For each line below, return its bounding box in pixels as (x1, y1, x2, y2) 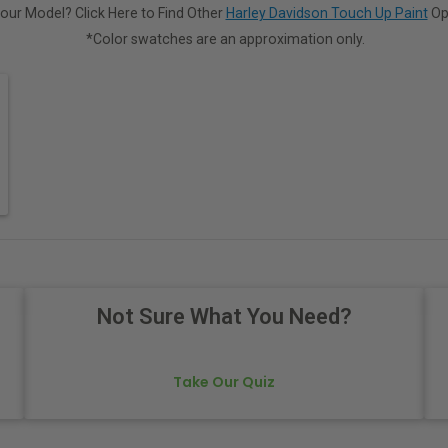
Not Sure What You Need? (96, 304, 352, 330)
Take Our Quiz (173, 372, 275, 393)
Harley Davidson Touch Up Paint (225, 4, 428, 21)
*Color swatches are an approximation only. (86, 30, 365, 47)
